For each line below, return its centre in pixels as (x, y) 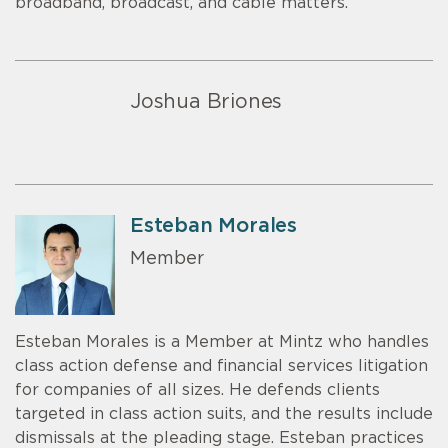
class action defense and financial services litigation (221, 366)
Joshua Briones (206, 102)
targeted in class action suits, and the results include (224, 414)
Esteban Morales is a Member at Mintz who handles (222, 342)
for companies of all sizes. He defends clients (197, 390)
